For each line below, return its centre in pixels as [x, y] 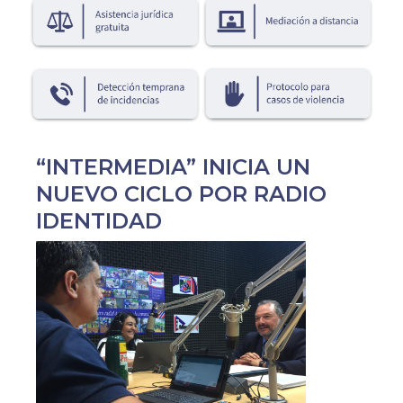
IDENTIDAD [99, 220]
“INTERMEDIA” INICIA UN [173, 166]
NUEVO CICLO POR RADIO [181, 193]
